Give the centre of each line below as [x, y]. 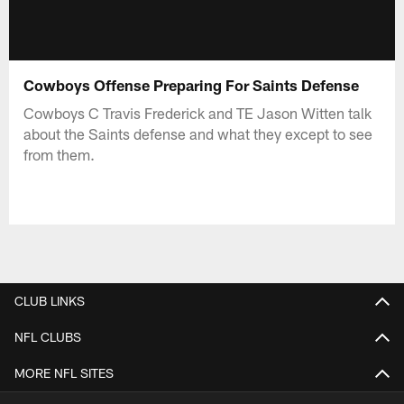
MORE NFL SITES [64, 372]
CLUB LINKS [50, 300]
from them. [60, 154]
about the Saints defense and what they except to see [198, 133]
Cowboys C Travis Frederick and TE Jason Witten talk [198, 112]
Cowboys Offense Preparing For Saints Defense [192, 84]
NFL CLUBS [48, 336]
